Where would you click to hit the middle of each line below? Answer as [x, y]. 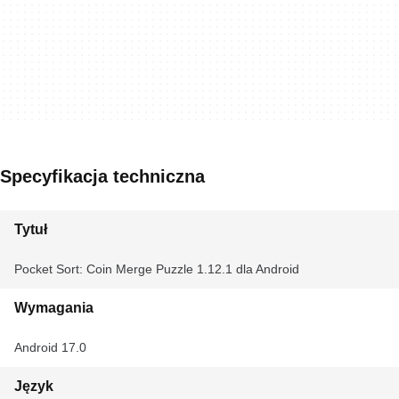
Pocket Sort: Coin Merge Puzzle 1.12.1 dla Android [157, 269]
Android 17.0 [50, 347]
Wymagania [54, 308]
